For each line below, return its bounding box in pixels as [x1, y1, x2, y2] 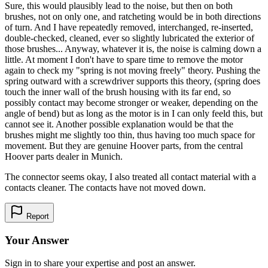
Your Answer [5, 233, 69, 246]
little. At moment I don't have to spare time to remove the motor [5, 54, 243, 65]
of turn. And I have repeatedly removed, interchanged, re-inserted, [5, 22, 253, 32]
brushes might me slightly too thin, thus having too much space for [5, 129, 255, 140]
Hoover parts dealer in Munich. [5, 151, 123, 162]
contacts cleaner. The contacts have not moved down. [5, 182, 206, 193]
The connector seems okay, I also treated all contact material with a [5, 171, 256, 182]
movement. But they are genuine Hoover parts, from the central [5, 140, 243, 151]
